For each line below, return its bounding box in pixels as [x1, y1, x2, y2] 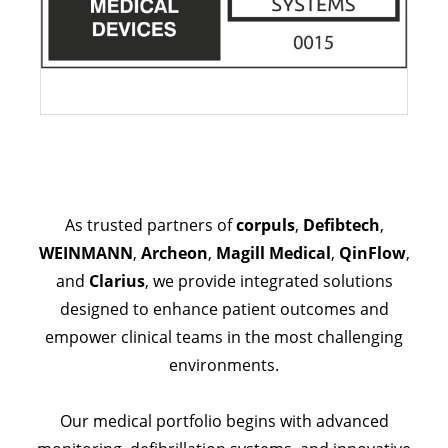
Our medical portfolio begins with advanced [59, 410, 389, 433]
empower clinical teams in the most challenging [45, 326, 403, 349]
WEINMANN [38, 242, 133, 265]
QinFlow [338, 242, 406, 265]
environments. [169, 354, 279, 377]
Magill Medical [215, 242, 331, 265]
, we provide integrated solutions [144, 270, 393, 293]
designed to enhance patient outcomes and [59, 298, 389, 321]
